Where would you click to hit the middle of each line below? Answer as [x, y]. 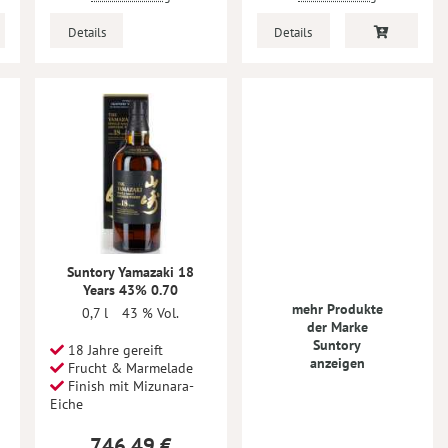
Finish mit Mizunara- [129, 386]
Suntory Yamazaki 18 [131, 272]
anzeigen [337, 362]
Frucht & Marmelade [128, 368]
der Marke [337, 326]
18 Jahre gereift [113, 350]
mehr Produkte [337, 308]
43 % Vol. [151, 313]
